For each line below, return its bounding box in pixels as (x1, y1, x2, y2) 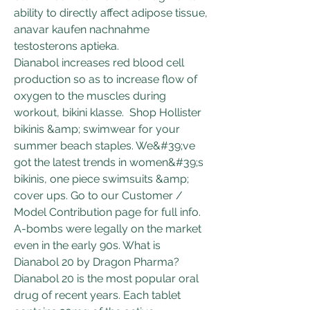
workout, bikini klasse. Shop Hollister (14, 105, 201, 119)
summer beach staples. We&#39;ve (14, 138, 195, 152)
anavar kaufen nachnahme (14, 22, 149, 36)
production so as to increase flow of (14, 72, 197, 86)
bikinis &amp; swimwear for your (14, 122, 180, 136)
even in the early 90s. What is (14, 238, 161, 252)
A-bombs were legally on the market (14, 221, 201, 235)
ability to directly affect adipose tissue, (14, 6, 208, 19)
